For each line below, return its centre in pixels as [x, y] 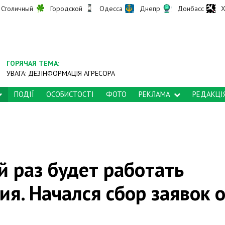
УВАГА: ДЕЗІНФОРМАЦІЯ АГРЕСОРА [61, 73]
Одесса [111, 8]
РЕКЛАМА [154, 94]
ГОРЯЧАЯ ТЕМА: [33, 63]
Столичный [17, 8]
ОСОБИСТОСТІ [70, 94]
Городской [66, 8]
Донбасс [191, 8]
